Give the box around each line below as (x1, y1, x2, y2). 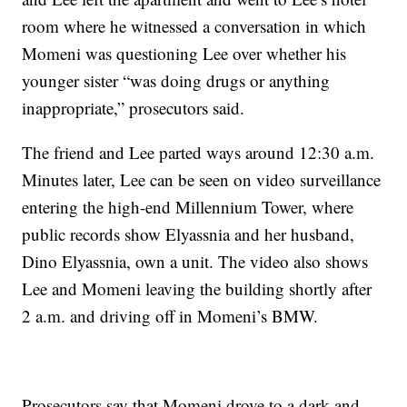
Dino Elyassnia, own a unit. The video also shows (22, 250, 369, 273)
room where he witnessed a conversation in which (22, 15, 367, 38)
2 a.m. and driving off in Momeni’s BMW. (22, 304, 319, 328)
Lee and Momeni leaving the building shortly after (22, 277, 372, 301)
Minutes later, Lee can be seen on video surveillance (22, 168, 382, 192)
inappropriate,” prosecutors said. (22, 96, 245, 120)
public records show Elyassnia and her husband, (22, 223, 355, 246)
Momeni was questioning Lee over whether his (22, 42, 347, 65)
